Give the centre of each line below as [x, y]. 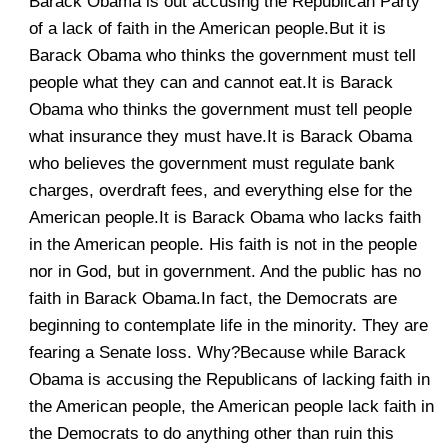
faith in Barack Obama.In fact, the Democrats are [213, 298]
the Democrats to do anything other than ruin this [211, 433]
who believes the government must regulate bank [212, 163]
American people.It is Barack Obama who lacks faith [225, 217]
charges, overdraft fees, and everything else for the [220, 190]
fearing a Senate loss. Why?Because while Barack [217, 352]
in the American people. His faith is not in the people [223, 244]
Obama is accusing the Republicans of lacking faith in [229, 379]
